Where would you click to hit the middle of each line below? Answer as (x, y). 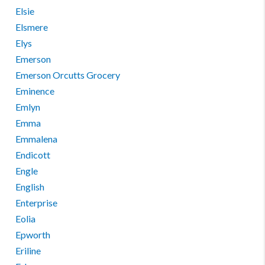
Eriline (28, 251)
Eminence (35, 91)
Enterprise (37, 203)
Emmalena (37, 139)
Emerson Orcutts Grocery (68, 75)
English (30, 187)
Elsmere (32, 27)
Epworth (33, 235)
